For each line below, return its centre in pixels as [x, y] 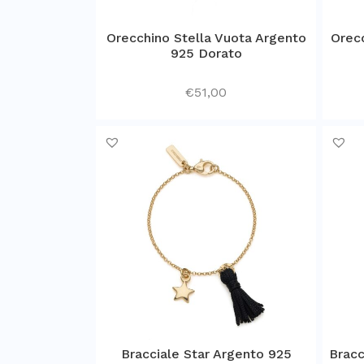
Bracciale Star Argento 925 [206, 353]
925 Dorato [206, 53]
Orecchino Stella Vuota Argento [206, 37]
